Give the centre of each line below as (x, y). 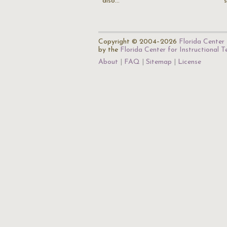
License (190, 62)
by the (109, 50)
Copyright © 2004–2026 (139, 42)
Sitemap (159, 62)
